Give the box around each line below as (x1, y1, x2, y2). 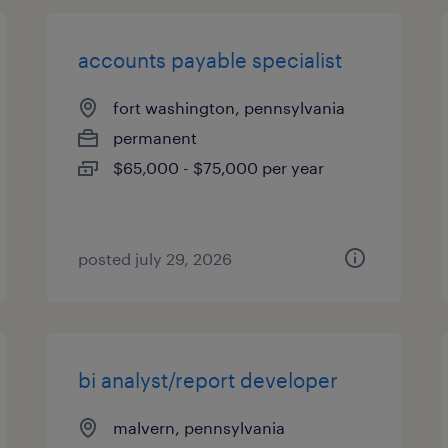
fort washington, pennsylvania (113, 98, 346, 117)
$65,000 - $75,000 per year (113, 158, 325, 177)
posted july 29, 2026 (78, 249, 233, 268)
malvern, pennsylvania (113, 418, 286, 437)
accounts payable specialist (78, 48, 343, 72)
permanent (113, 128, 198, 147)
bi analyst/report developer (78, 368, 339, 392)
